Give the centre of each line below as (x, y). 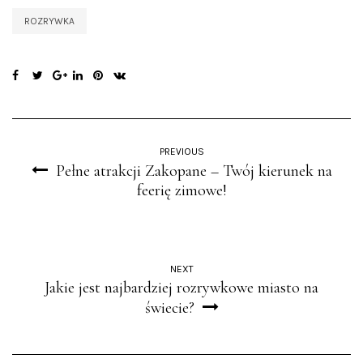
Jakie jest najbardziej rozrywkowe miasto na (181, 287)
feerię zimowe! (181, 190)
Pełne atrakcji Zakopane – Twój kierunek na (194, 171)
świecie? (169, 307)
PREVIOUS (181, 151)
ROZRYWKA (49, 21)
